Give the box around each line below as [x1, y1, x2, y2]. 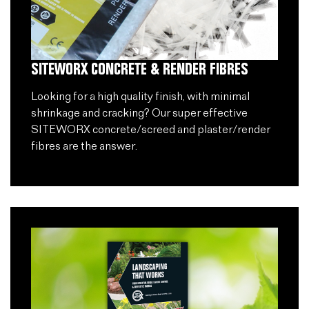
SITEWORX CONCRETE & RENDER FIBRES [31, 61, 248, 79]
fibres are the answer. [31, 141, 137, 153]
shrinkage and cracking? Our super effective [31, 108, 248, 120]
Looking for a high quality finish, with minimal [31, 91, 250, 103]
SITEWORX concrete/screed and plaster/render [31, 124, 270, 137]
